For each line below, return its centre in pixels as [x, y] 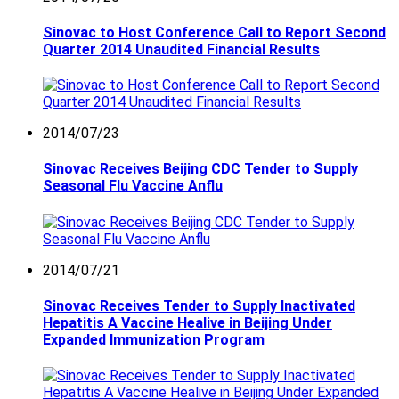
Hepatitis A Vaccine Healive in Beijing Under [187, 323]
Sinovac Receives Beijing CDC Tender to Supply [200, 169]
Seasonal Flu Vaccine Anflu [133, 186]
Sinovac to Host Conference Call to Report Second [214, 32]
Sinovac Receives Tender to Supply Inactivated [199, 306]
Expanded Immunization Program [154, 340]
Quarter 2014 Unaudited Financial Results [181, 49]
